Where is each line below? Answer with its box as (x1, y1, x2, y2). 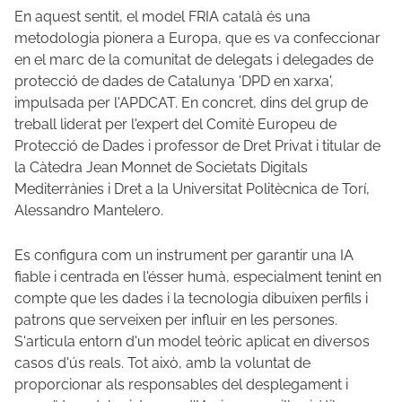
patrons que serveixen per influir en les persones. (14, 310, 337, 328)
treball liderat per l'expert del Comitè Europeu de (14, 115, 336, 133)
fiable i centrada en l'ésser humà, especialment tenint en (14, 267, 381, 285)
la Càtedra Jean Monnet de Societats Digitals (14, 158, 308, 176)
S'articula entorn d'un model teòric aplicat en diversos (14, 332, 370, 350)
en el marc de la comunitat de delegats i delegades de (14, 50, 373, 68)
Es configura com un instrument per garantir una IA (14, 246, 354, 264)
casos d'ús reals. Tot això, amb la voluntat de (14, 354, 310, 371)
